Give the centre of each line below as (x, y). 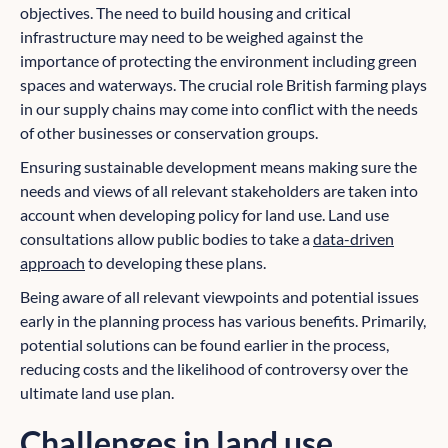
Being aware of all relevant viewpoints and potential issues (219, 297)
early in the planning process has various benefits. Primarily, (223, 321)
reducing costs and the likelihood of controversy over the (214, 369)
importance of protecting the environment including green (218, 61)
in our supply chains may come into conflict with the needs (219, 109)
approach (52, 263)
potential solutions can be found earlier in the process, (204, 345)
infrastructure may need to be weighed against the (191, 37)
